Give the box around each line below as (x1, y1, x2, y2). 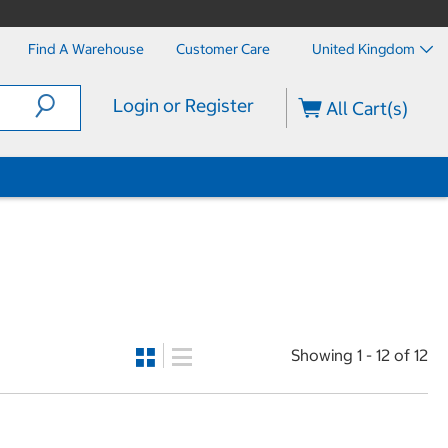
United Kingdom (312, 40, 415, 58)
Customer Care (176, 40, 270, 58)
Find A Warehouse (28, 40, 144, 58)
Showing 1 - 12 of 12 (290, 345, 428, 365)
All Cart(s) (322, 97, 409, 120)
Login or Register (112, 94, 254, 117)
